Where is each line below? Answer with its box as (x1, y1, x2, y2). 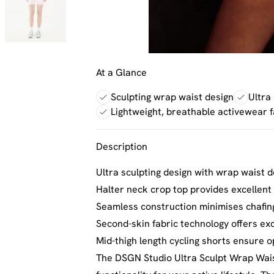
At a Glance (96, 66, 147, 79)
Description (96, 140, 147, 153)
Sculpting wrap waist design (111, 91, 234, 103)
